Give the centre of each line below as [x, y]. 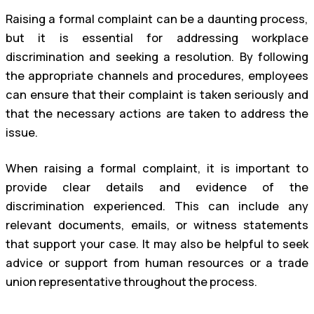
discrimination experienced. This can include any [157, 206]
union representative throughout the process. [131, 282]
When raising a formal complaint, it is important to [157, 169]
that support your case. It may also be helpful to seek [157, 244]
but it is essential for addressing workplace [157, 37]
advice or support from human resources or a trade [157, 263]
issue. [22, 132]
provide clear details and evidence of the [157, 187]
